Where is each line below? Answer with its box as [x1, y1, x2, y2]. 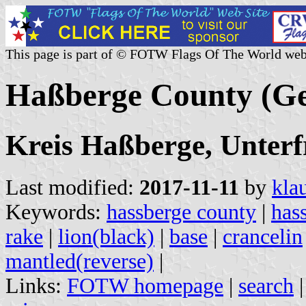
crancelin [223, 224, 303, 249]
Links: [5, 273, 67, 298]
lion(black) [58, 224, 154, 249]
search [238, 273, 294, 298]
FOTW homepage [67, 273, 223, 298]
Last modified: [5, 175, 139, 199]
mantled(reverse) [5, 249, 154, 273]
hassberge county [107, 199, 256, 224]
